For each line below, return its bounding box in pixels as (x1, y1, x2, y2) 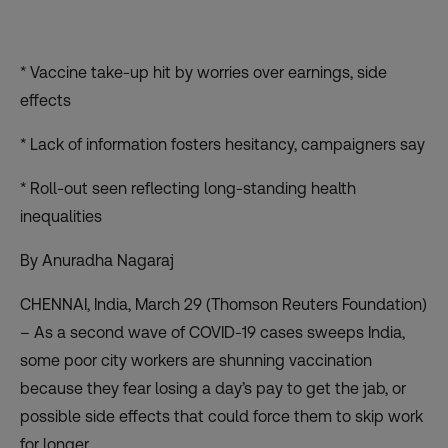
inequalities (20, 207, 102, 227)
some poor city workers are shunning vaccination (20, 351, 372, 371)
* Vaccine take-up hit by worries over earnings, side (20, 63, 387, 83)
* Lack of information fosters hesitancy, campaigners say (20, 135, 425, 155)
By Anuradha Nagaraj (20, 251, 174, 271)
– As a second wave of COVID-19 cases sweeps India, (20, 323, 405, 343)
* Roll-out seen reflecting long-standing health (20, 179, 356, 199)
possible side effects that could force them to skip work (20, 407, 423, 427)
